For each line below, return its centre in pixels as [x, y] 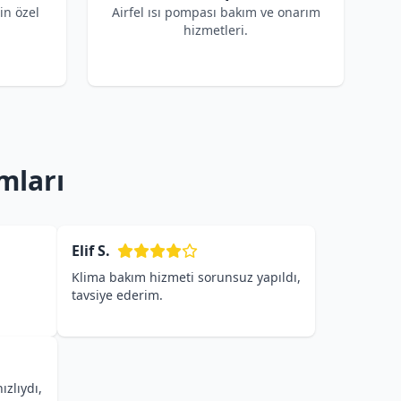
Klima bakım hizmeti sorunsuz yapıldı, [186, 277]
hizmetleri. [216, 30]
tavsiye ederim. [117, 295]
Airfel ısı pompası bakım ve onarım [216, 12]
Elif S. [91, 251]
